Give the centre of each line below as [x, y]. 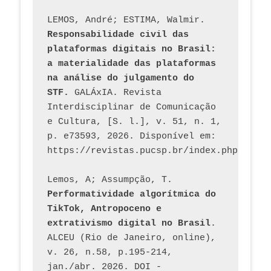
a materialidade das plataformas [132, 64]
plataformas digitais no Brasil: [132, 50]
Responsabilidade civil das [118, 35]
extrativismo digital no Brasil [129, 224]
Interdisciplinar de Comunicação [132, 108]
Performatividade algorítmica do [132, 195]
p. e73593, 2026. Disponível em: [132, 137]
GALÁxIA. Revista [115, 93]
